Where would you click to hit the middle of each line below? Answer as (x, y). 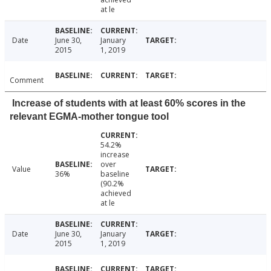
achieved (116, 194)
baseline (115, 174)
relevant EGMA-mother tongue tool (89, 117)
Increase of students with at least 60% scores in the (129, 103)
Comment (27, 80)
